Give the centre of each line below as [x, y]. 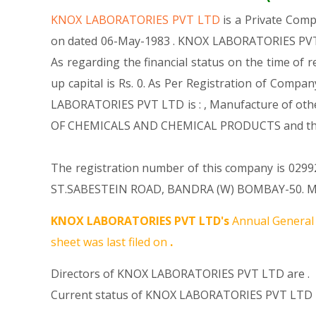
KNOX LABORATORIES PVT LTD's [140, 221]
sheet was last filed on [110, 242]
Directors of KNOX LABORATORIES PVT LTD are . [180, 274]
